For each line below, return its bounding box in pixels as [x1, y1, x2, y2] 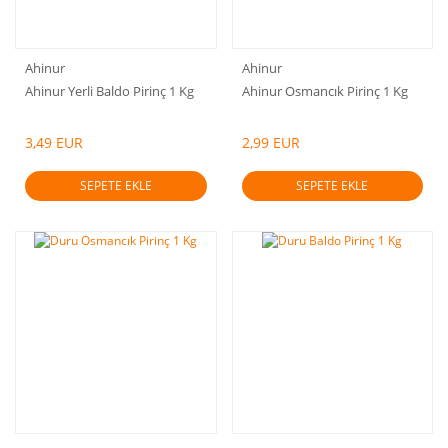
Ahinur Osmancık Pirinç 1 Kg [241, 81, 408, 100]
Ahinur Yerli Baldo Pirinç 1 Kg [25, 81, 194, 100]
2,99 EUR [241, 133, 300, 152]
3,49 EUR [25, 133, 83, 152]
